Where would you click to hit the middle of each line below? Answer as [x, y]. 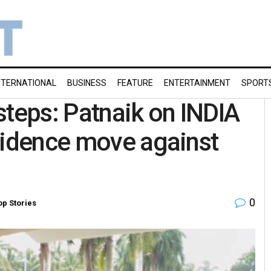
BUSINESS [87, 83]
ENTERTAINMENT [197, 83]
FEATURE [135, 83]
